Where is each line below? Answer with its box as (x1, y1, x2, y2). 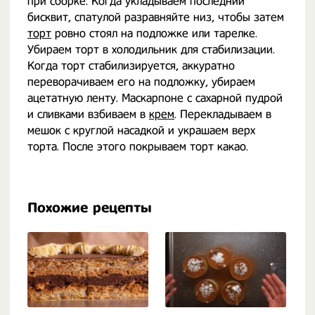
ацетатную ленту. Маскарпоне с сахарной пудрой (27, 91, 283, 105)
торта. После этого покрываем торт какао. (27, 140, 248, 153)
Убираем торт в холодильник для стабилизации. (27, 43, 275, 56)
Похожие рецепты (27, 200, 152, 216)
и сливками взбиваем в (27, 108, 149, 121)
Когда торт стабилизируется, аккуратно (27, 59, 235, 72)
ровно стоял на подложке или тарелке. (51, 27, 257, 40)
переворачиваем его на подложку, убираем (27, 75, 255, 89)
